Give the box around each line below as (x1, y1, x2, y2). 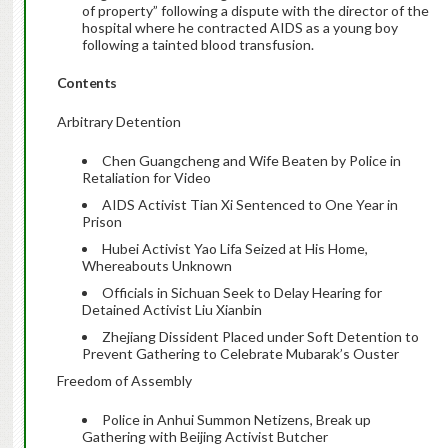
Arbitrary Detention (56, 113, 181, 131)
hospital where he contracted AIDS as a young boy (81, 19, 398, 37)
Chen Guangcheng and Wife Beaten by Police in (101, 152, 401, 170)
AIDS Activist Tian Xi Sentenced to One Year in (101, 196, 398, 214)
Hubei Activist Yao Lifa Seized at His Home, (101, 240, 368, 258)
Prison (81, 213, 122, 231)
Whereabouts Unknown (81, 257, 232, 275)
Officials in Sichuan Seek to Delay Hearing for (101, 284, 382, 302)
